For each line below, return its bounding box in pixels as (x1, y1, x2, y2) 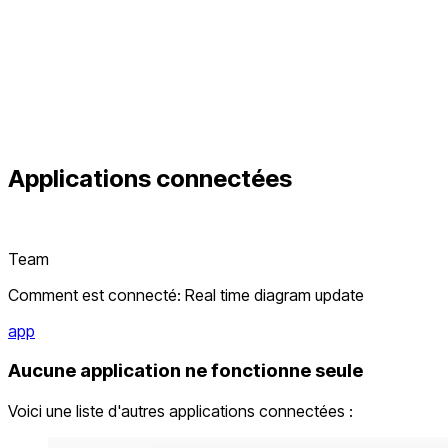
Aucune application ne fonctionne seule (8, 359, 363, 383)
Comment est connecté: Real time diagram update (8, 284, 364, 305)
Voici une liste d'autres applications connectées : (8, 401, 353, 422)
